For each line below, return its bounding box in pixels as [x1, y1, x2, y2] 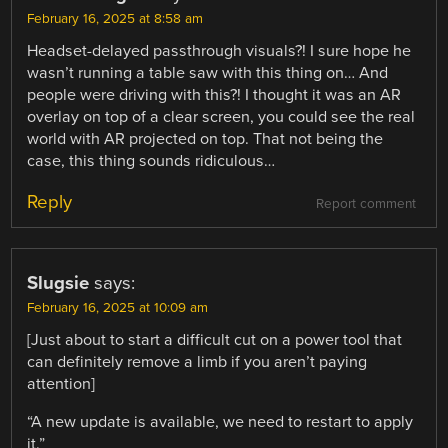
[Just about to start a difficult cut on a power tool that [27, 329, 403, 350]
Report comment [315, 195, 416, 212]
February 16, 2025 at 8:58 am [27, 10, 204, 27]
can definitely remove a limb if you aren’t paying [27, 351, 368, 372]
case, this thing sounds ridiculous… [27, 150, 276, 171]
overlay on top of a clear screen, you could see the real [27, 106, 416, 127]
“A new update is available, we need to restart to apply [27, 411, 414, 432]
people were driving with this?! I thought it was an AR [27, 84, 402, 105]
